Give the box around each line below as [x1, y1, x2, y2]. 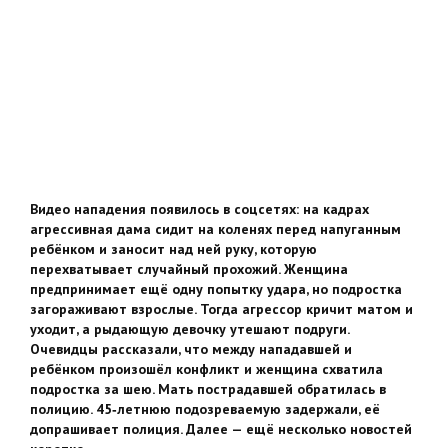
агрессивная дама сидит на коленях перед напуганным [30, 220, 401, 239]
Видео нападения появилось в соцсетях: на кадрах [30, 200, 369, 219]
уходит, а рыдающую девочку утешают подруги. [30, 320, 349, 339]
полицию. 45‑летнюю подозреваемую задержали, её [30, 400, 380, 419]
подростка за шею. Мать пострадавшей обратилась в [30, 380, 386, 399]
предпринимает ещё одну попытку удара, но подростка [30, 280, 402, 299]
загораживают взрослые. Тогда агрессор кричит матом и [30, 300, 413, 319]
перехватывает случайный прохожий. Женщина [30, 260, 348, 279]
